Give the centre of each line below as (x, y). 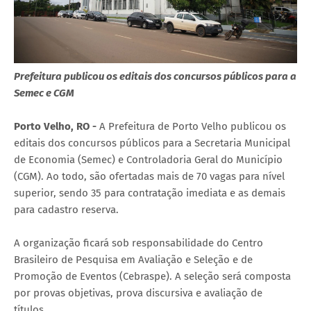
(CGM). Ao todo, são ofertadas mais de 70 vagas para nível (149, 177)
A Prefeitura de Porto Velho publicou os (193, 127)
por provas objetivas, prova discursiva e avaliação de (138, 293)
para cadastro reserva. (66, 210)
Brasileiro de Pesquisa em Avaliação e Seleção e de (133, 260)
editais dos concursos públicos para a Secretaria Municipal (152, 143)
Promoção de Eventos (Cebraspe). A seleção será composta (152, 277)
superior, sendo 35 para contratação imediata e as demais (150, 193)
